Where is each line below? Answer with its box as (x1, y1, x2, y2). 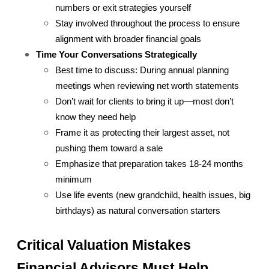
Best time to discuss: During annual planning (55, 65, 229, 76)
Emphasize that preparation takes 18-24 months (55, 159, 243, 169)
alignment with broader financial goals (55, 34, 201, 44)
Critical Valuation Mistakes (17, 237, 191, 253)
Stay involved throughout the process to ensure (55, 19, 240, 29)
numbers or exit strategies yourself (55, 3, 191, 13)
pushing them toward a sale (55, 144, 163, 154)
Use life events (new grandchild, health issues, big (55, 190, 250, 201)
